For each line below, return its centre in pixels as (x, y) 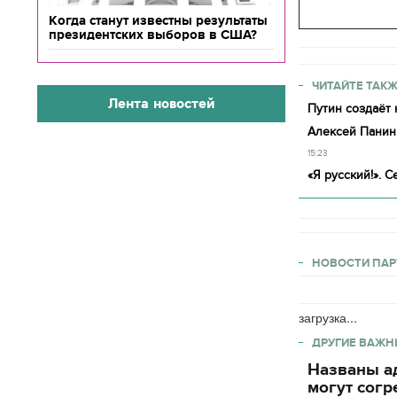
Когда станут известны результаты (158, 20)
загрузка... (328, 317)
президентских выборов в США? (153, 35)
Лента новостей (161, 103)
